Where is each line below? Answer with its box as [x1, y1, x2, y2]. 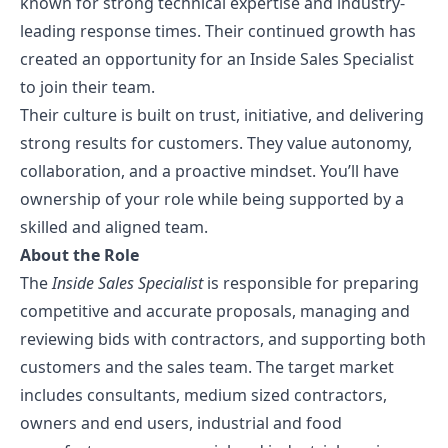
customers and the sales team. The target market [20, 356, 394, 378]
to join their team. [20, 76, 155, 98]
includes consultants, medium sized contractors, [20, 384, 387, 406]
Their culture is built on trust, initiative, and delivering [20, 104, 424, 126]
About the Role [20, 244, 139, 266]
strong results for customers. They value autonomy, [20, 132, 412, 154]
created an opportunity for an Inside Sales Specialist [20, 48, 414, 70]
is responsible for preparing [203, 272, 419, 294]
